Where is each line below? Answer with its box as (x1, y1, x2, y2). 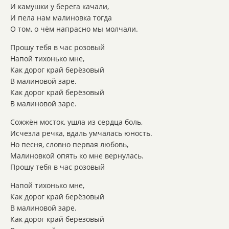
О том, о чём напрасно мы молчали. (10, 24, 138, 34)
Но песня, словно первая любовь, (10, 140, 128, 150)
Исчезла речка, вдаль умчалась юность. (10, 128, 152, 139)
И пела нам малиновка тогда (10, 13, 112, 23)
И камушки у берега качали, (10, 2, 109, 12)
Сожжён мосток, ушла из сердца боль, (10, 117, 143, 127)
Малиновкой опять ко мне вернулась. (10, 151, 144, 161)
